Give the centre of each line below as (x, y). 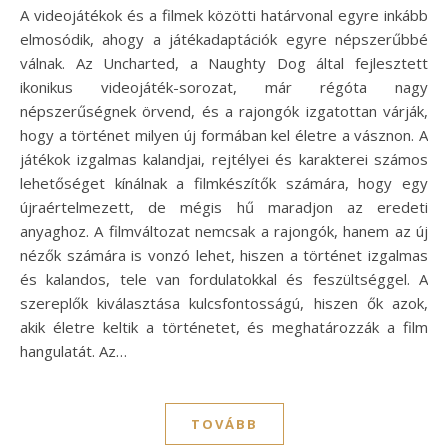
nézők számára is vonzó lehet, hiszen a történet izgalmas (224, 254)
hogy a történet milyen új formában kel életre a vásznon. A (224, 134)
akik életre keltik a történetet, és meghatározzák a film (224, 326)
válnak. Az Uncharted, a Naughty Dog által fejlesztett (224, 62)
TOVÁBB (224, 423)
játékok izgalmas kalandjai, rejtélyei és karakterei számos (224, 158)
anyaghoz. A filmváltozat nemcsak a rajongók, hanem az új (224, 230)
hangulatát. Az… (73, 350)
